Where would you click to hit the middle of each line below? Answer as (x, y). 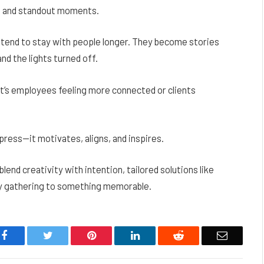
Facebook (27, 235)
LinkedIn (158, 235)
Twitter (67, 235)
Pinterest (114, 235)
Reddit (197, 235)
